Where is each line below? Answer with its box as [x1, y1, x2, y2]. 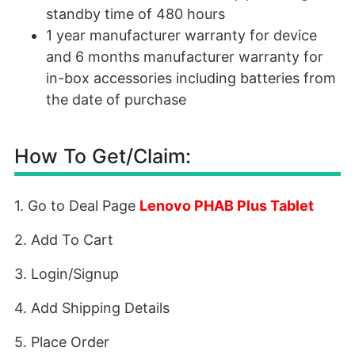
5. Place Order [14, 334, 109, 350]
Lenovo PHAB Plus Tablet [139, 197, 314, 214]
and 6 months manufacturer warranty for [46, 48, 323, 65]
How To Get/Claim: [14, 144, 191, 168]
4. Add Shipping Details [14, 300, 170, 316]
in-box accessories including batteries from [46, 70, 336, 86]
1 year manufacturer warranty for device [46, 27, 317, 44]
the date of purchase [46, 91, 186, 108]
